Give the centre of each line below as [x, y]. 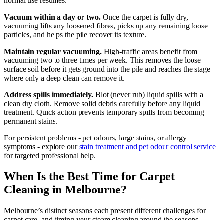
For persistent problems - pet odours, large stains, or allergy [95, 137]
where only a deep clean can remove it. [64, 78]
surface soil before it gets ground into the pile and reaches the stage [107, 69]
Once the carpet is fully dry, [144, 17]
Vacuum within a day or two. [52, 17]
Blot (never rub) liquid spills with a [148, 94]
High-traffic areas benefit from [150, 51]
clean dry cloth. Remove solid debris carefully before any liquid [102, 103]
